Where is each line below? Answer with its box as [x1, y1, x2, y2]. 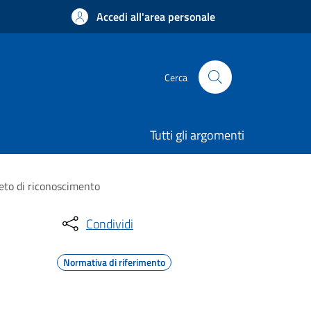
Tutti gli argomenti [150, 126, 244, 144]
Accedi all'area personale [96, 8, 215, 25]
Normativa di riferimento [63, 255, 165, 269]
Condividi [86, 214, 133, 233]
